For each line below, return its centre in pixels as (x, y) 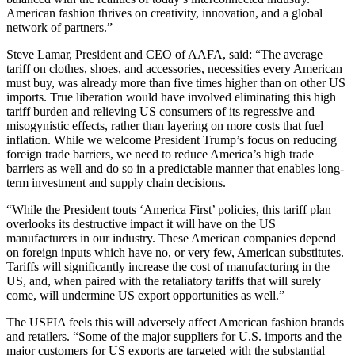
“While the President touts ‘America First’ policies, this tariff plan (169, 210)
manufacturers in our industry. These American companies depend (171, 239)
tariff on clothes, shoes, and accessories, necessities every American (174, 69)
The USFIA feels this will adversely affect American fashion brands (175, 323)
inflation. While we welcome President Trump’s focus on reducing (172, 140)
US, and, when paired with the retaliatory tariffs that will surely (164, 281)
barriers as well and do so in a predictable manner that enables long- (175, 169)
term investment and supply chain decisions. (116, 183)
